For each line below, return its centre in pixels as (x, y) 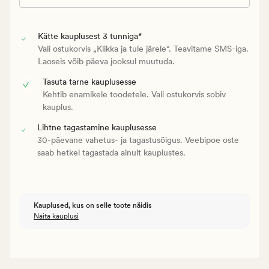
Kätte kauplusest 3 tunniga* (89, 36)
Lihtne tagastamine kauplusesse (97, 127)
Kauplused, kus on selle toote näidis (93, 205)
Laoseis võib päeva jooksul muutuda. (106, 61)
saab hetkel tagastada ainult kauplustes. (112, 152)
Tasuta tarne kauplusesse (89, 81)
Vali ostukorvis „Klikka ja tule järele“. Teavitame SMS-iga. (143, 48)
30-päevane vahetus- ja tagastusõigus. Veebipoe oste (138, 140)
